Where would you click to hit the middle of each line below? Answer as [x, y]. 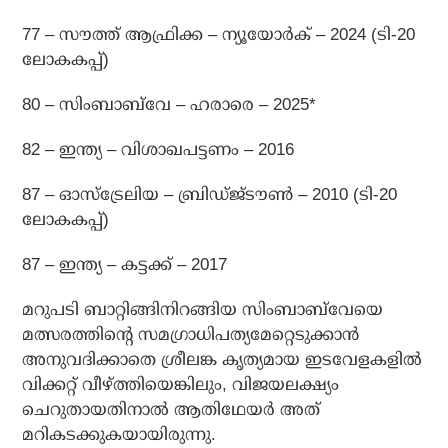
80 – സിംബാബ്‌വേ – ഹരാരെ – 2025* [169, 105]
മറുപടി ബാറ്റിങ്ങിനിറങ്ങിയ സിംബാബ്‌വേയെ [203, 310]
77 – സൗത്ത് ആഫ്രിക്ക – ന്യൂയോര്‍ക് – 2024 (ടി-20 [219, 35]
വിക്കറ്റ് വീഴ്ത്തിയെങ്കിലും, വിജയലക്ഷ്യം [181, 385]
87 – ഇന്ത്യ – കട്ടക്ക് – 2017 [125, 265]
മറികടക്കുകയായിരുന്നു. [119, 435]
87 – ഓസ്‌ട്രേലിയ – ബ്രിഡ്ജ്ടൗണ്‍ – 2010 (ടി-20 [210, 195]
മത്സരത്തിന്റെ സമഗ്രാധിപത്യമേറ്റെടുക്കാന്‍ [191, 335]
